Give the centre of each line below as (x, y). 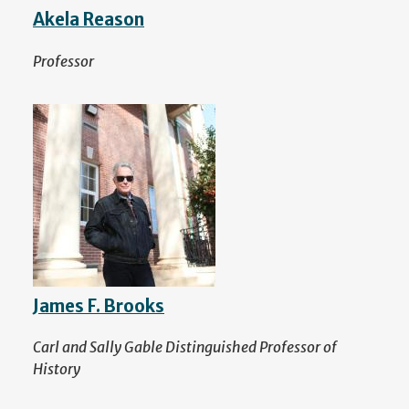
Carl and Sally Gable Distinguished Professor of (185, 347)
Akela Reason (89, 20)
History (57, 369)
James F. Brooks (99, 306)
